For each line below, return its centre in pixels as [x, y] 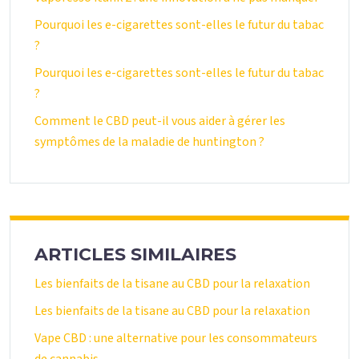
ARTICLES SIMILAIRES [135, 254]
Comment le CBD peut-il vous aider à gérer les [160, 121]
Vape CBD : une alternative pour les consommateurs [176, 338]
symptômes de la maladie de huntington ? [149, 142]
